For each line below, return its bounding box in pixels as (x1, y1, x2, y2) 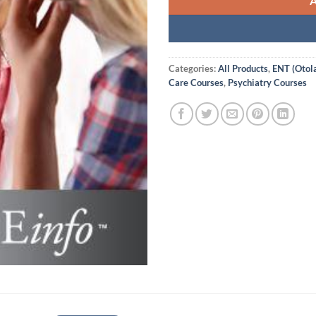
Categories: (169, 62, 218, 74)
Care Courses (169, 76, 224, 88)
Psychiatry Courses (228, 76, 307, 88)
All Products (218, 62, 268, 74)
